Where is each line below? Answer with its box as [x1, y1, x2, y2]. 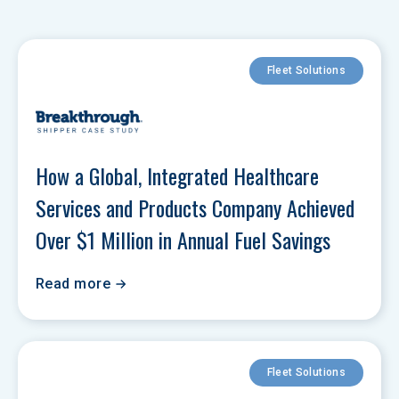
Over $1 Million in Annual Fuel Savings [36, 224, 330, 256]
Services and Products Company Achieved [36, 191, 360, 224]
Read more [36, 275, 111, 292]
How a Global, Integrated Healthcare [36, 159, 324, 191]
